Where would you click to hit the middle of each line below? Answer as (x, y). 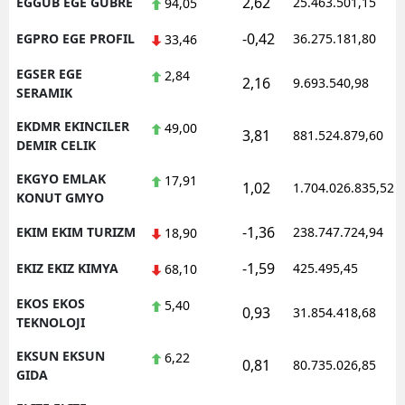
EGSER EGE (49, 73)
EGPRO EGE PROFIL (75, 38)
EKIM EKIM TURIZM (76, 231)
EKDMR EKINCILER (73, 126)
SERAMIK (44, 92)
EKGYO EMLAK (61, 178)
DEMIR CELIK (56, 145)
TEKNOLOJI (51, 322)
